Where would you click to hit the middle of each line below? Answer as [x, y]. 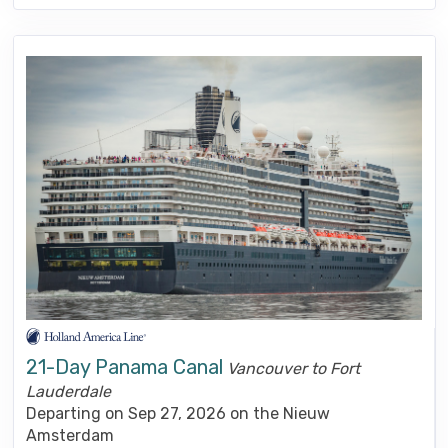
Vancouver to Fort [293, 368]
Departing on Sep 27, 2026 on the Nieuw [178, 413]
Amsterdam [70, 435]
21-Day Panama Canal [124, 366]
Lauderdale [68, 391]
